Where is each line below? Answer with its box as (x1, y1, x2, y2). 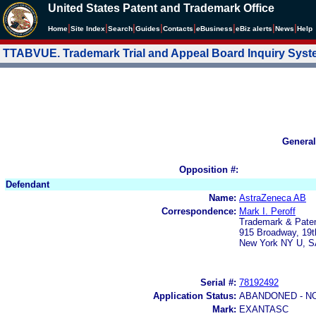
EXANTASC (239, 303, 288, 315)
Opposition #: (179, 164, 238, 175)
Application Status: (153, 290, 236, 301)
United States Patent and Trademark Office (48, 2, 274, 14)
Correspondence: (162, 205, 236, 217)
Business (200, 25, 233, 32)
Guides (135, 25, 160, 32)
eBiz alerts (236, 25, 272, 32)
